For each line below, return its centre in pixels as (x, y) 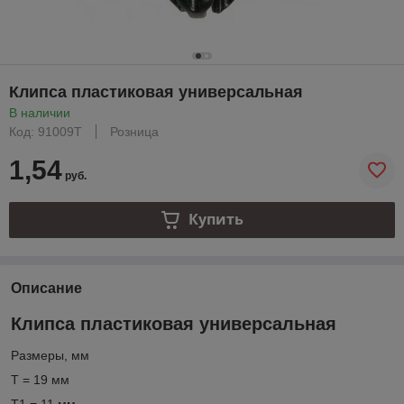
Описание (46, 288)
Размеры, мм (50, 356)
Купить (216, 220)
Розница (134, 131)
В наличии (40, 112)
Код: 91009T (46, 131)
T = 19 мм (40, 380)
